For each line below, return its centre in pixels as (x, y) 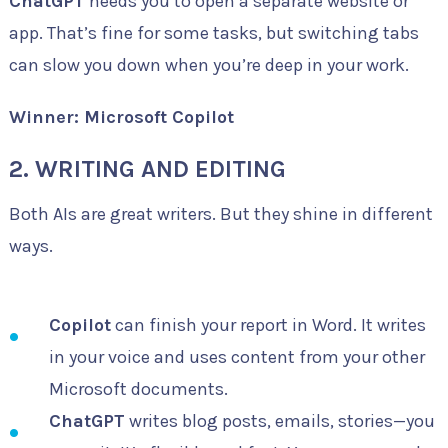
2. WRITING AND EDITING (147, 169)
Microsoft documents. (138, 389)
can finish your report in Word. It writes (268, 325)
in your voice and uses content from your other (236, 357)
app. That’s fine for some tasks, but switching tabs (213, 33)
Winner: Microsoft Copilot (121, 117)
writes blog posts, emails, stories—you (279, 421)
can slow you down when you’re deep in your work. (208, 65)
